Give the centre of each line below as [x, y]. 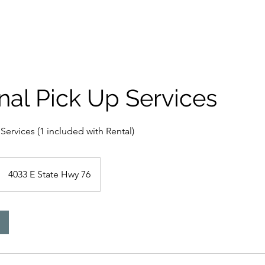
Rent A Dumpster [73, 17]
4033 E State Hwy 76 [49, 174]
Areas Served [192, 17]
